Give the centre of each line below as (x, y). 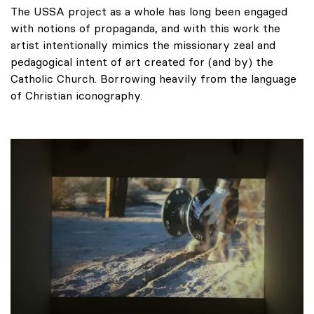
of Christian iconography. (76, 95)
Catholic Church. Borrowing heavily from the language (153, 78)
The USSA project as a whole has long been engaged (149, 11)
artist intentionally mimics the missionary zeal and (143, 45)
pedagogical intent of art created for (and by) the (142, 61)
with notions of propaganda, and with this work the (145, 28)
